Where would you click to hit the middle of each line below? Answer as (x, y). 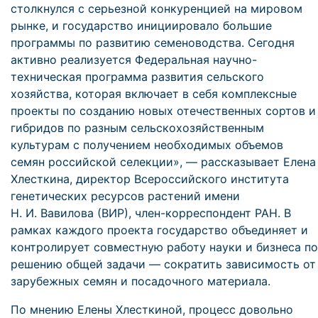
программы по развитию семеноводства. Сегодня (153, 43)
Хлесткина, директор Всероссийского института (150, 179)
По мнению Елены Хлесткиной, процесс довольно (152, 309)
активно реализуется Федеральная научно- (134, 60)
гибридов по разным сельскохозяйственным (137, 128)
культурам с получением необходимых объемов (147, 145)
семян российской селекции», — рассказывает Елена (163, 162)
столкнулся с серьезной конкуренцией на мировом (157, 9)
